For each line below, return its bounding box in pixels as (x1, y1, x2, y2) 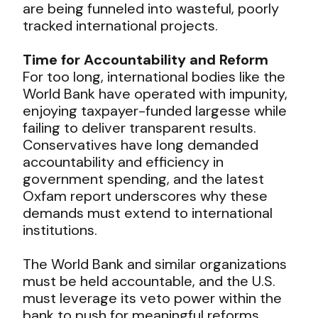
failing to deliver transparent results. (23, 118, 257, 137)
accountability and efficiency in (23, 152, 224, 171)
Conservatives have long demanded (23, 135, 259, 154)
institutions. (23, 220, 98, 239)
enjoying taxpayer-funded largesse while (23, 101, 287, 120)
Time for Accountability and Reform (23, 50, 269, 69)
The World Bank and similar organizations (23, 254, 287, 273)
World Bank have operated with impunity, (23, 84, 288, 103)
